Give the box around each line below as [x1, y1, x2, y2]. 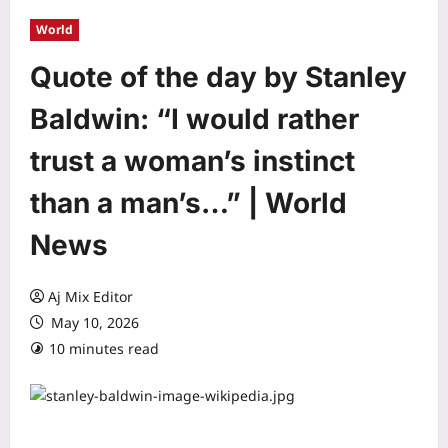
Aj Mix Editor [48, 286, 133, 306]
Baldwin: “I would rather [30, 101, 359, 136]
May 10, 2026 [47, 312, 139, 332]
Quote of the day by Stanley [30, 59, 407, 94]
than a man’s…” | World [30, 185, 347, 220]
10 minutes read [49, 338, 159, 358]
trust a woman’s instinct [30, 143, 355, 178]
